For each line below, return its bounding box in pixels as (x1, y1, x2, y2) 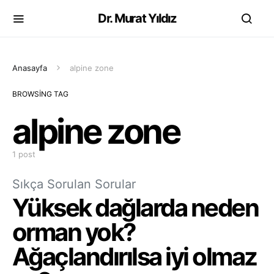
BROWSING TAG (12, 89, 68, 98)
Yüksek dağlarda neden (12, 193, 259, 223)
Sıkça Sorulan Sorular (12, 177, 136, 191)
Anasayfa (12, 63, 47, 73)
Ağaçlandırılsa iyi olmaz (12, 242, 257, 272)
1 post (12, 149, 35, 159)
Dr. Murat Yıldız (98, 11, 176, 26)
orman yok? (12, 217, 136, 247)
